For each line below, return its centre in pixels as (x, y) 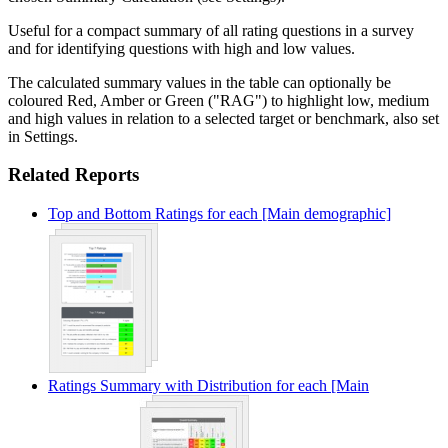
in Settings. (43, 136)
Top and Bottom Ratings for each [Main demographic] (219, 214)
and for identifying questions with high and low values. (181, 48)
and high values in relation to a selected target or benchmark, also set (223, 118)
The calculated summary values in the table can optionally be (199, 82)
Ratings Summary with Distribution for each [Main (208, 386)
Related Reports (73, 175)
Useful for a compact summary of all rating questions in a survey (211, 30)
